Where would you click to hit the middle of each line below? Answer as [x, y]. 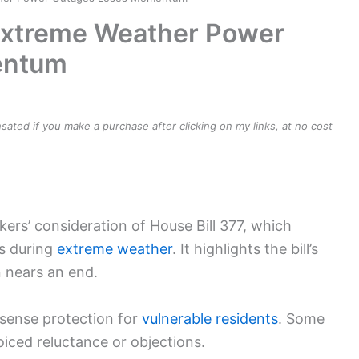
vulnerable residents [210, 319]
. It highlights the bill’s [245, 249]
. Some [301, 319]
